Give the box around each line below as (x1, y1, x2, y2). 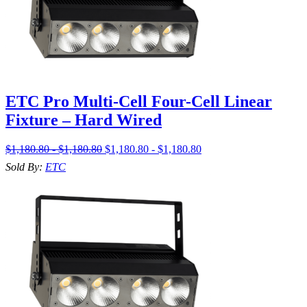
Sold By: (5, 161, 45, 173)
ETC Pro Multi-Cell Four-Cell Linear (5, 93, 272, 111)
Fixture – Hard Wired (5, 111, 162, 130)
